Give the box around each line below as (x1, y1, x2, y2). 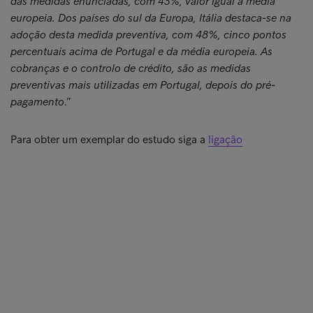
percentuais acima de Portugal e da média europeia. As (10, 45, 272, 58)
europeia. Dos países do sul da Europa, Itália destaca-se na (10, 11, 291, 24)
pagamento (10, 95, 64, 108)
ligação (208, 133, 242, 146)
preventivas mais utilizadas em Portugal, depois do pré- (10, 78, 275, 92)
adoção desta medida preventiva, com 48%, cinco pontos (10, 28, 286, 41)
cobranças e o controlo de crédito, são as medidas (10, 61, 251, 75)
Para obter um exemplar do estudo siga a (10, 133, 208, 146)
